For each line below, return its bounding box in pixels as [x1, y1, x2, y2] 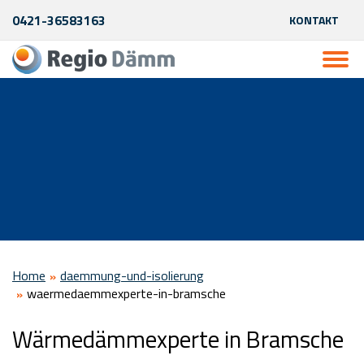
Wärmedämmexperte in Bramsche [12, 321, 344, 357]
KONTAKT [289, 11, 339, 28]
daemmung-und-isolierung [60, 266, 204, 285]
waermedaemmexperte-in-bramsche [27, 284, 226, 303]
